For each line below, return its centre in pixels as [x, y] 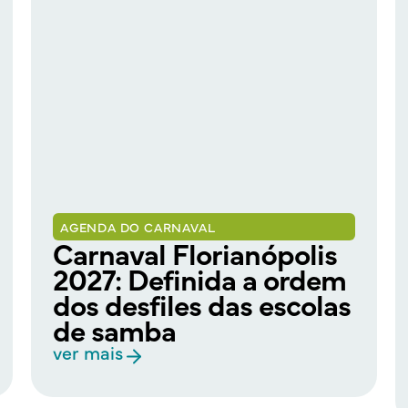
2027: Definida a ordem [199, 279]
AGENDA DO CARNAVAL [138, 227]
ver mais [88, 352]
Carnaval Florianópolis [195, 253]
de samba [114, 330]
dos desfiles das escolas [202, 304]
